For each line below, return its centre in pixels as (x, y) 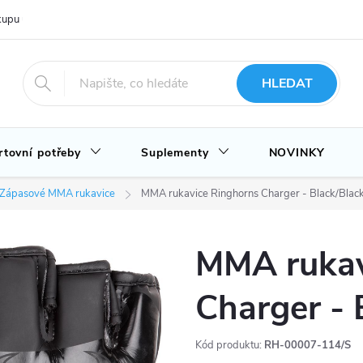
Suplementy (175, 153)
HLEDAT (287, 83)
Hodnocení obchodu (120, 19)
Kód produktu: (228, 345)
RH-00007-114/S (307, 345)
